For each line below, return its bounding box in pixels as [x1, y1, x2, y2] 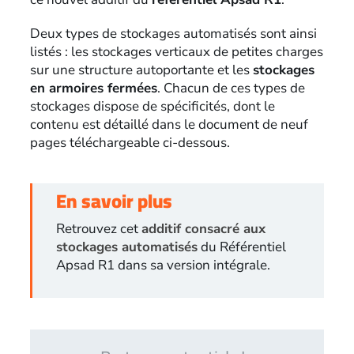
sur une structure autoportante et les [29, 60, 253, 79]
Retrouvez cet [55, 219, 141, 238]
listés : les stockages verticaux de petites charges [29, 42, 323, 61]
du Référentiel [197, 237, 286, 256]
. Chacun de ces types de [156, 78, 305, 97]
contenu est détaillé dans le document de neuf [29, 115, 308, 134]
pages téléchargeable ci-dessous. [29, 133, 230, 152]
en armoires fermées [29, 78, 157, 97]
